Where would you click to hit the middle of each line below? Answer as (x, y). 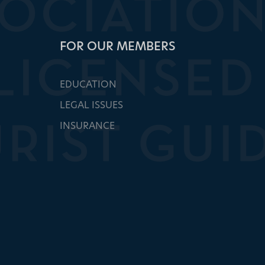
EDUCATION (88, 85)
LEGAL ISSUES (91, 105)
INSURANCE (87, 126)
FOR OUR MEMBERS (118, 46)
